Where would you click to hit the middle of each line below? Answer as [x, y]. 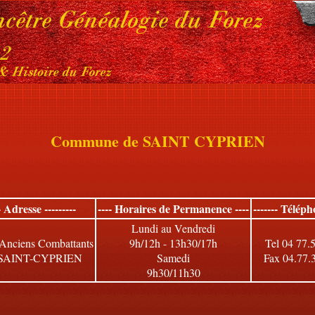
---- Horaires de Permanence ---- [173, 208]
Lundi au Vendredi [173, 228]
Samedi [173, 258]
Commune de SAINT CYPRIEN [157, 141]
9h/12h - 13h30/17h [173, 243]
